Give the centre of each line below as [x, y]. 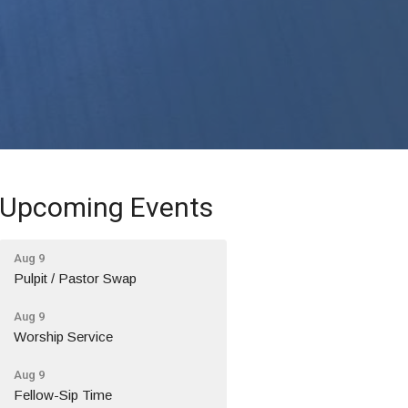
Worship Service [64, 336]
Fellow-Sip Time [63, 394]
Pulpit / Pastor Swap [76, 278]
